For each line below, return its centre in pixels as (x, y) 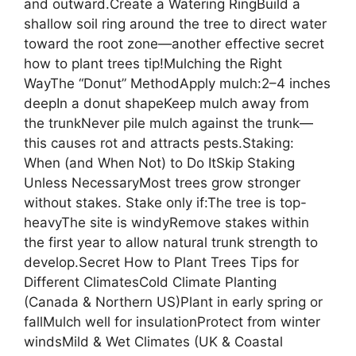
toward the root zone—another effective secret (174, 44)
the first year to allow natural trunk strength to (171, 243)
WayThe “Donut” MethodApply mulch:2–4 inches (177, 84)
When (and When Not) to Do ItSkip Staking (159, 163)
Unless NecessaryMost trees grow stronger (162, 183)
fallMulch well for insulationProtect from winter (172, 322)
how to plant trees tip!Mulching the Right (153, 64)
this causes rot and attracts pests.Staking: (159, 143)
